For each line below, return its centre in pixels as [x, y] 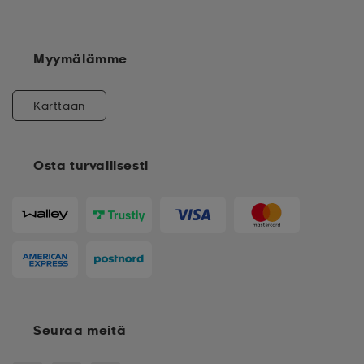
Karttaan [59, 106]
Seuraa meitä [80, 330]
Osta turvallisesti [91, 165]
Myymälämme [80, 59]
